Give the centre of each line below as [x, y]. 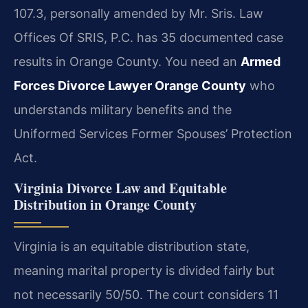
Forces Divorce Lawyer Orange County [130, 85]
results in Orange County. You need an [127, 61]
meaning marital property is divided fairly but [144, 270]
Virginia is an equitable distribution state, [132, 246]
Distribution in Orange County [105, 204]
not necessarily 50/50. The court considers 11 [146, 294]
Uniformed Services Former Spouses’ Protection [153, 133]
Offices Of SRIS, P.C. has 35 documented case [148, 37]
